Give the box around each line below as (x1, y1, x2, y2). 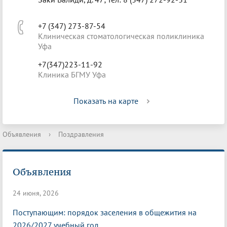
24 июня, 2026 (13, 188, 59, 198)
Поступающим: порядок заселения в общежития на (13, 207, 197, 218)
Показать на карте (73, 96, 138, 106)
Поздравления (58, 130, 104, 139)
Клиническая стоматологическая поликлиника (38, 31, 204, 41)
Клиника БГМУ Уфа (38, 69, 106, 80)
